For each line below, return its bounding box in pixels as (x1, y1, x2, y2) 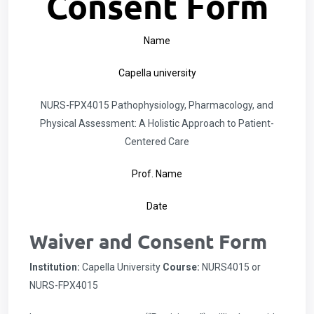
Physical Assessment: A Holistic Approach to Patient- (40, 118, 274, 129)
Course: (163, 261, 200, 273)
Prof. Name (132, 168, 182, 179)
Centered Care (125, 136, 189, 147)
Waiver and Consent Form (29, 228, 267, 253)
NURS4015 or (200, 261, 261, 273)
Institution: (29, 261, 80, 273)
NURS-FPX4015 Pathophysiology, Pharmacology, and (41, 100, 273, 111)
